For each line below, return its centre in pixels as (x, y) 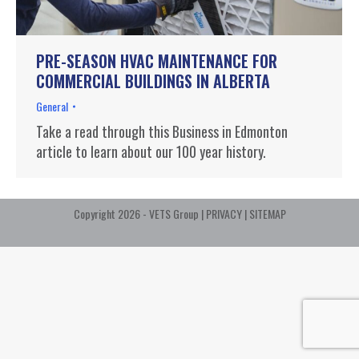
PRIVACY (224, 213)
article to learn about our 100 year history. (151, 151)
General (52, 106)
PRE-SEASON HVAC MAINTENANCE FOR (157, 61)
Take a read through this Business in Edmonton (162, 131)
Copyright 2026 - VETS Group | (139, 213)
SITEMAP (267, 213)
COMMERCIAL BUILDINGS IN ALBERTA (153, 81)
